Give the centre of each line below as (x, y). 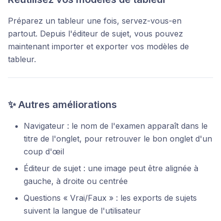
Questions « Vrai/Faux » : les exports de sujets (110, 198)
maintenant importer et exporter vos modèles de (98, 46)
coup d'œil (44, 151)
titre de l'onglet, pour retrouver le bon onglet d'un (118, 139)
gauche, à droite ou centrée (76, 181)
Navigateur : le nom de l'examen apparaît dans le (116, 126)
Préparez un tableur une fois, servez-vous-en (95, 21)
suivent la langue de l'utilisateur (82, 211)
